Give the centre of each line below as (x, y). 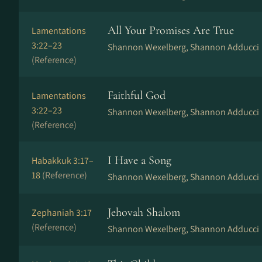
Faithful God (137, 95)
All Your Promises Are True (171, 30)
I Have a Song (139, 160)
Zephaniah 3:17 (62, 213)
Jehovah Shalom (144, 212)
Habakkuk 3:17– (63, 161)
